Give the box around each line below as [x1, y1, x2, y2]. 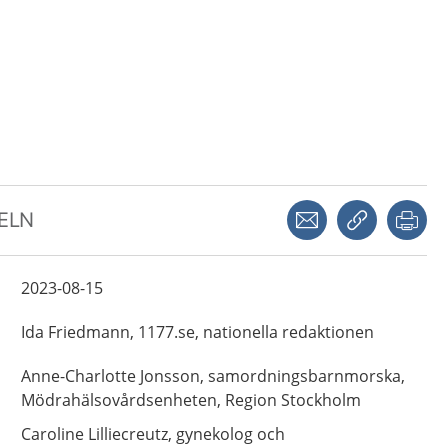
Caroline [20, 423, 84, 445]
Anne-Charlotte [20, 365, 136, 387]
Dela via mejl [327, 200, 405, 216]
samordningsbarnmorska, [207, 365, 405, 387]
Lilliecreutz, [87, 423, 172, 445]
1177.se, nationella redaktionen [137, 321, 374, 343]
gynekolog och [175, 423, 285, 445]
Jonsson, [139, 365, 204, 387]
